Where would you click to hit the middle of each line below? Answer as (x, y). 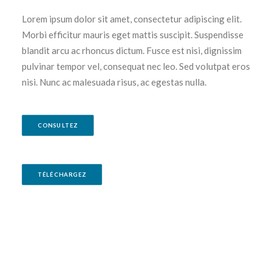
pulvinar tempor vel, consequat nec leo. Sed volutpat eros (136, 66)
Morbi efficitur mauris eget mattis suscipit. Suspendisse (133, 35)
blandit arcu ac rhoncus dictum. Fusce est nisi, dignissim (132, 50)
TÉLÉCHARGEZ (62, 175)
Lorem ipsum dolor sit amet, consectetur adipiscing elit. (132, 19)
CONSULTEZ (58, 125)
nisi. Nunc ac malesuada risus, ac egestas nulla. (114, 82)
